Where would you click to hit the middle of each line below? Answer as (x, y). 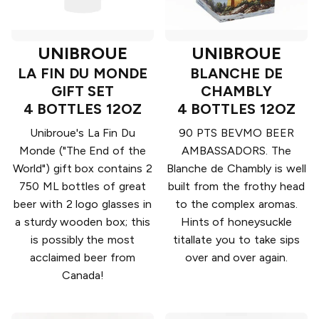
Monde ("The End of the (83, 151)
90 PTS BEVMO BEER (236, 133)
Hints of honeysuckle (236, 222)
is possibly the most (83, 240)
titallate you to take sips (236, 240)
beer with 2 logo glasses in (82, 204)
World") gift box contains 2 (83, 169)
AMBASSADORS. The (236, 151)
